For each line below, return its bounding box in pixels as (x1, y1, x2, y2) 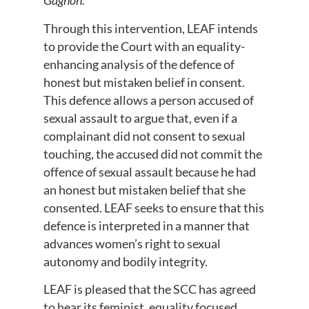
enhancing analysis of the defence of (43, 56, 235, 72)
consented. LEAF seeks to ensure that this (43, 199, 264, 215)
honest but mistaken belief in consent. (43, 74, 245, 90)
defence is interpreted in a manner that (43, 217, 250, 233)
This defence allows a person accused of (43, 92, 254, 108)
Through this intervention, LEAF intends (43, 20, 258, 36)
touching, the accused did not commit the (43, 146, 262, 161)
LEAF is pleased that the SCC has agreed (43, 281, 256, 297)
